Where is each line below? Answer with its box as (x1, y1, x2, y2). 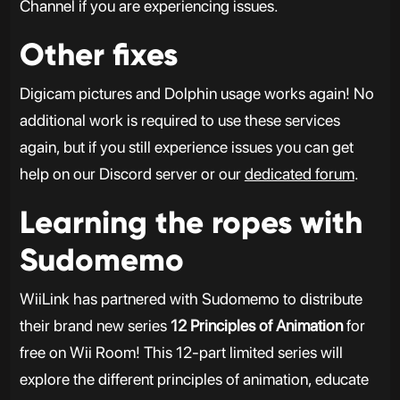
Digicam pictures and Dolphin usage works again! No (19, 84, 374, 103)
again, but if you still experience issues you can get (19, 137, 354, 156)
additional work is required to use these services (19, 111, 340, 129)
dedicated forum (244, 164, 354, 183)
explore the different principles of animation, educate (19, 370, 369, 388)
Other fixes (19, 36, 178, 73)
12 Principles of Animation (170, 316, 343, 335)
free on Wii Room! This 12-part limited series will (19, 343, 343, 362)
